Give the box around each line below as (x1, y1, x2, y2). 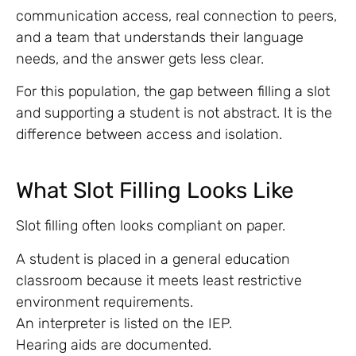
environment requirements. (16, 292, 193, 311)
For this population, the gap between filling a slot (16, 83, 330, 101)
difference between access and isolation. (16, 126, 282, 144)
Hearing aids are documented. (16, 335, 211, 354)
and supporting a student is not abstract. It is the (16, 104, 332, 122)
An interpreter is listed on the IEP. (16, 314, 232, 332)
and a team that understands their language (16, 29, 304, 47)
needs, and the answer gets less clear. (16, 50, 264, 68)
